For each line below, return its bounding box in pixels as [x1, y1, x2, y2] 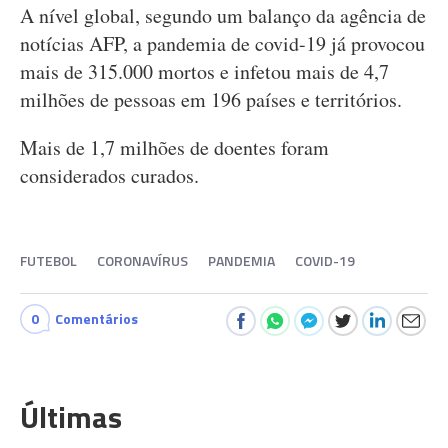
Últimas [20, 394, 122, 440]
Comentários [55, 308, 138, 329]
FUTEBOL [20, 250, 77, 271]
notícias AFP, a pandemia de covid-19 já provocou [20, 30, 425, 57]
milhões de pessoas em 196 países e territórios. [20, 86, 402, 113]
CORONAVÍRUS [97, 250, 188, 271]
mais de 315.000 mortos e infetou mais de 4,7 [20, 58, 389, 85]
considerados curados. [20, 162, 199, 189]
